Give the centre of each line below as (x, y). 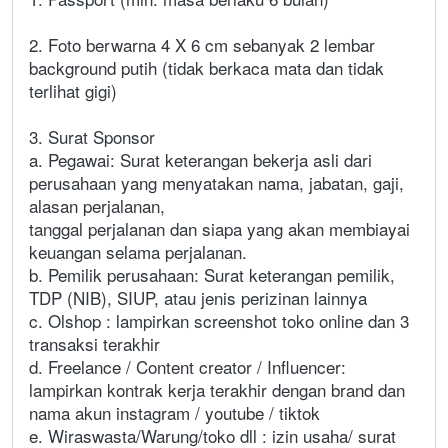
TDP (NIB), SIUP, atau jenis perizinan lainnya (198, 297)
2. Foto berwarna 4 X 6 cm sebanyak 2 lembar (202, 44)
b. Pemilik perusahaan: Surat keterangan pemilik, (212, 274)
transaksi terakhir (94, 343)
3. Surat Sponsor (92, 136)
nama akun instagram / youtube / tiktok (174, 412)
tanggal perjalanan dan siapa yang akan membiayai (219, 228)
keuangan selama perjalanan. (138, 251)
